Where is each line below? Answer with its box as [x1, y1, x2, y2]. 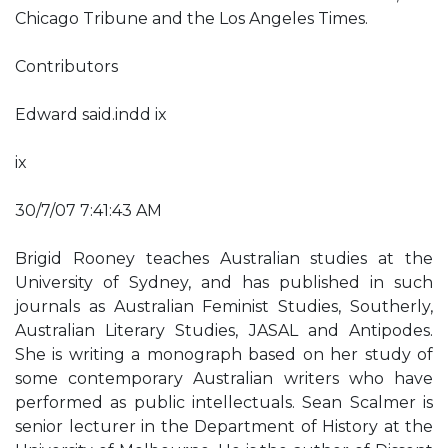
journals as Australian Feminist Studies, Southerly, [15, 297, 433, 316]
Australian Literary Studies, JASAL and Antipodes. [15, 321, 433, 340]
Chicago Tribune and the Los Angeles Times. [15, 9, 368, 28]
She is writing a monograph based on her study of [15, 345, 433, 364]
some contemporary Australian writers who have [15, 369, 433, 388]
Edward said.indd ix [15, 105, 167, 124]
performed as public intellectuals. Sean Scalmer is [15, 393, 433, 412]
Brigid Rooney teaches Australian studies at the [15, 249, 433, 268]
